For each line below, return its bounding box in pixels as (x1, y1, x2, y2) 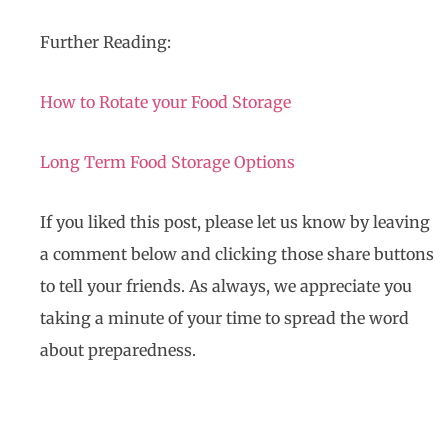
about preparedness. (40, 340, 196, 361)
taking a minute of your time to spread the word (40, 308, 409, 329)
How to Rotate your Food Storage (40, 92, 291, 113)
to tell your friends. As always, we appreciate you (40, 276, 412, 297)
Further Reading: (40, 32, 171, 53)
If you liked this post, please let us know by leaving (40, 212, 430, 233)
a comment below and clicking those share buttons (40, 244, 434, 265)
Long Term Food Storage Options (40, 152, 295, 173)
